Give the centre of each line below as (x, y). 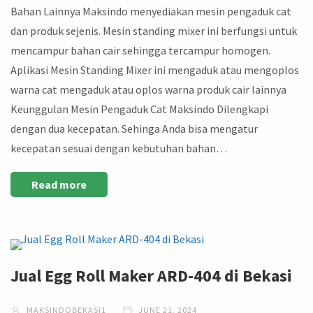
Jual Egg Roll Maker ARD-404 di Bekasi (151, 275)
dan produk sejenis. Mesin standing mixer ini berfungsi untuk (154, 30)
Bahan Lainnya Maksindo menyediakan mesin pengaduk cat (151, 11)
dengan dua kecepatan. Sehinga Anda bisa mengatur (134, 128)
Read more (59, 184)
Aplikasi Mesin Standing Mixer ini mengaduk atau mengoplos (155, 70)
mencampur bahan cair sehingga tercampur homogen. (140, 50)
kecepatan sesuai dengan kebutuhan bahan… (119, 148)
